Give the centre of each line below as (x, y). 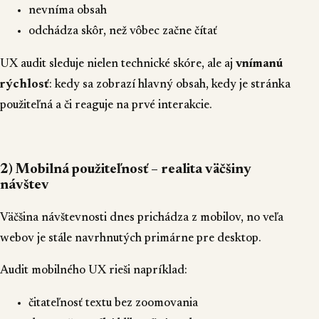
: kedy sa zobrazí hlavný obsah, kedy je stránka (170, 84)
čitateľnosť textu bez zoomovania (113, 304)
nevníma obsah (68, 10)
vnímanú (259, 64)
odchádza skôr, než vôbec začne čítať (123, 31)
